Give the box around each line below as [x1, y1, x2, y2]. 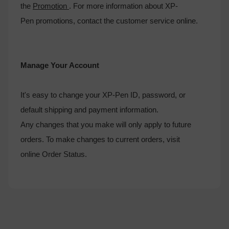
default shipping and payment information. [20, 105, 161, 114]
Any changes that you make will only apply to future [20, 120, 191, 129]
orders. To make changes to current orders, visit [20, 135, 180, 144]
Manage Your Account [20, 61, 99, 70]
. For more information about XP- [69, 2, 178, 10]
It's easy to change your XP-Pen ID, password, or [20, 90, 186, 99]
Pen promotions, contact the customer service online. [20, 16, 198, 25]
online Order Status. [20, 150, 87, 158]
